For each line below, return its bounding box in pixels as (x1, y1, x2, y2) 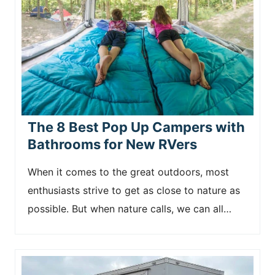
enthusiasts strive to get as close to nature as (28, 184, 240, 196)
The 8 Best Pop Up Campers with (28, 119, 245, 135)
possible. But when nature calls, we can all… (28, 203, 231, 215)
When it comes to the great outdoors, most (28, 166, 229, 178)
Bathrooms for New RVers (28, 136, 197, 152)
